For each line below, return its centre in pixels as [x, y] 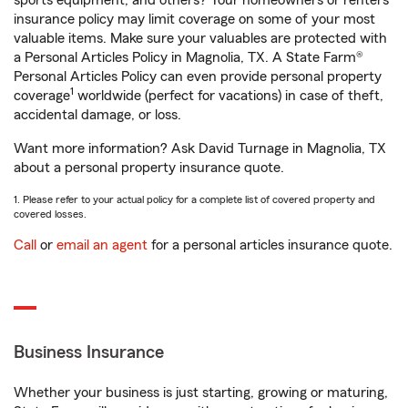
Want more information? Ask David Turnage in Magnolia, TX [200, 148]
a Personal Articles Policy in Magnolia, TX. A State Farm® [189, 57]
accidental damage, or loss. [97, 115]
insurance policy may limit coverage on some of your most [194, 19]
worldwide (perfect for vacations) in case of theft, [229, 96]
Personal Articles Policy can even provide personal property [198, 76]
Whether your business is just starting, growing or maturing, [201, 393]
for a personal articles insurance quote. [270, 245]
